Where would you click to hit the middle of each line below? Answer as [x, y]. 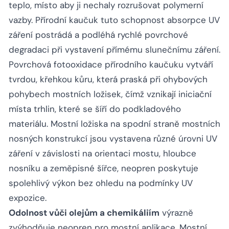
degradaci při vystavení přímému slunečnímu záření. [114, 50]
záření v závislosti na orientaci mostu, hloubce [102, 154]
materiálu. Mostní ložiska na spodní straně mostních [114, 124]
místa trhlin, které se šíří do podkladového [95, 109]
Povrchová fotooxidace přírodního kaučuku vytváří [111, 65]
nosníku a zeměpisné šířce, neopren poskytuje [104, 168]
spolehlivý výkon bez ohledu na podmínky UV [101, 183]
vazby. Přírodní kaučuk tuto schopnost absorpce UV [114, 20]
